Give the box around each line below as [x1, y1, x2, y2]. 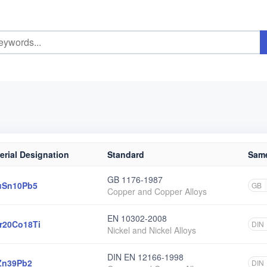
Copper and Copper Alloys [107, 185, 207, 197]
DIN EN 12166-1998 [107, 251, 184, 263]
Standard [107, 148, 144, 160]
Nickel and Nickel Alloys [107, 224, 196, 236]
